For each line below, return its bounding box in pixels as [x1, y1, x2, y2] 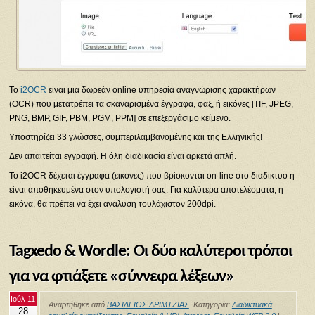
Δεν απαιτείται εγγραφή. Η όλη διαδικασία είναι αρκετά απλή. [8, 151, 236, 162]
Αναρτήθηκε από [48, 300, 107, 309]
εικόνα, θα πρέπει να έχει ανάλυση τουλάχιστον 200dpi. [8, 198, 216, 209]
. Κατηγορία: [188, 300, 232, 309]
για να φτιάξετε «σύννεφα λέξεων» [8, 269, 235, 286]
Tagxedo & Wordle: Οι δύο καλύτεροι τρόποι [8, 243, 293, 261]
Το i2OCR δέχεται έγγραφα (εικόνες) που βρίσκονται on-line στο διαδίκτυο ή [8, 170, 295, 181]
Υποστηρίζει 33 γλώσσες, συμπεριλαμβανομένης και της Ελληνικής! [8, 132, 262, 143]
